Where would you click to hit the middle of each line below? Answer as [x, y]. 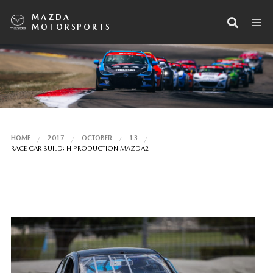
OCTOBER [97, 138]
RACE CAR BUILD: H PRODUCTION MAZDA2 [80, 148]
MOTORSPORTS [72, 27]
